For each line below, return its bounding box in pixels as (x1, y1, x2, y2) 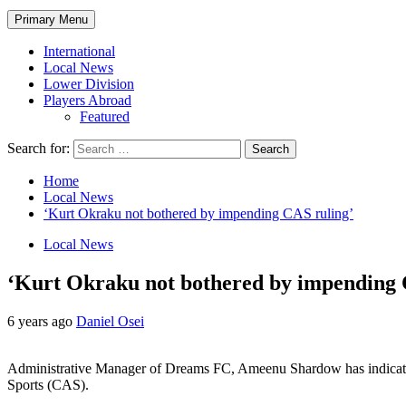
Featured (80, 108, 130, 124)
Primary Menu (14, 12, 88, 26)
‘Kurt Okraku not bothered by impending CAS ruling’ (43, 205, 353, 221)
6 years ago (7, 313, 76, 329)
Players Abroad (43, 92, 131, 108)
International (43, 43, 115, 59)
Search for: (7, 140, 70, 156)
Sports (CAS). (7, 376, 89, 392)
